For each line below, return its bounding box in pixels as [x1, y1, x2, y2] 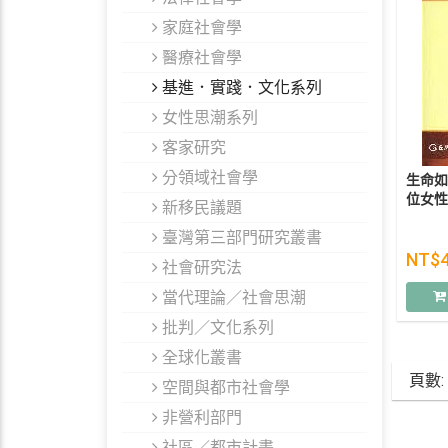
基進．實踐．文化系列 [158, 76, 322, 98]
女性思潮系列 [158, 106, 258, 128]
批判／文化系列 [158, 316, 274, 338]
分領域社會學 [158, 166, 258, 188]
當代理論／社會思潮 [158, 286, 306, 308]
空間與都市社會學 [158, 376, 290, 398]
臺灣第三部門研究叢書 [158, 226, 322, 248]
